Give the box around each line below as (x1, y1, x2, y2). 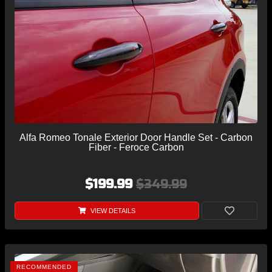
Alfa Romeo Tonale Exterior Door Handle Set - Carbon (19, 132, 253, 143)
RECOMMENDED (16, 263, 72, 271)
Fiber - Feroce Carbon (88, 142, 184, 153)
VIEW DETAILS (88, 207, 135, 215)
